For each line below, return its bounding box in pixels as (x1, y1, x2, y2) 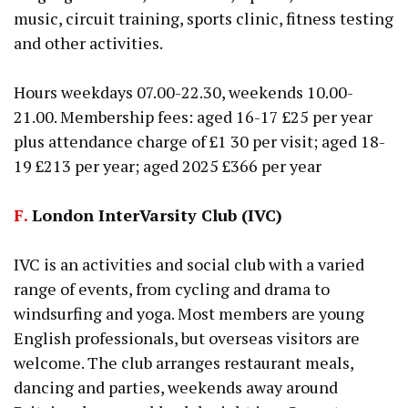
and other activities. (14, 31, 163, 54)
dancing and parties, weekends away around (14, 375, 338, 398)
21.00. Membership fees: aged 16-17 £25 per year (14, 105, 372, 127)
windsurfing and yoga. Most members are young (14, 301, 364, 324)
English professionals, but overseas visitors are (14, 326, 360, 349)
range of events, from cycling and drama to (14, 277, 330, 300)
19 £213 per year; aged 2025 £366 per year (14, 154, 321, 177)
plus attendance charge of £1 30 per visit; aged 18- (14, 129, 385, 152)
